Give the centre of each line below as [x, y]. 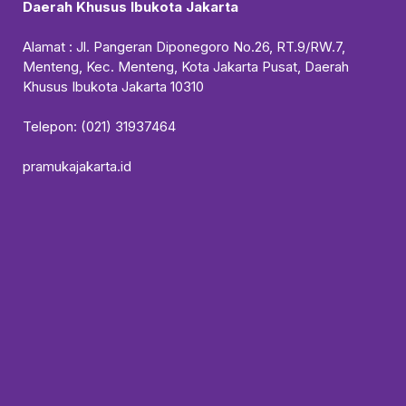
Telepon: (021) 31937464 [99, 126]
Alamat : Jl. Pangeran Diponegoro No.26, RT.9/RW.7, [184, 46]
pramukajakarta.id [77, 166]
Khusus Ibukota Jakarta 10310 [113, 86]
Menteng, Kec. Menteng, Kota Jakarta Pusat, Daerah [186, 66]
